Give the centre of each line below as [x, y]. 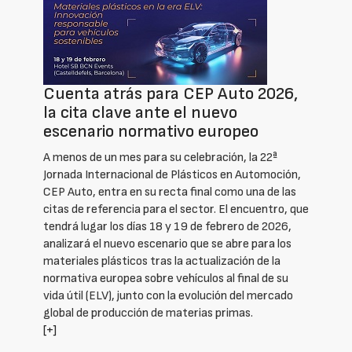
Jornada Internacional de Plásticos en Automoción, [172, 175]
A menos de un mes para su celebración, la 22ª [160, 158]
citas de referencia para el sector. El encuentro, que [176, 209]
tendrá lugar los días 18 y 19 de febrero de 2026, [167, 227]
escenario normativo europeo [151, 132]
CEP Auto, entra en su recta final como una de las [170, 192]
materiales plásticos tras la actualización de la [162, 261]
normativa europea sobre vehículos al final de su [166, 279]
